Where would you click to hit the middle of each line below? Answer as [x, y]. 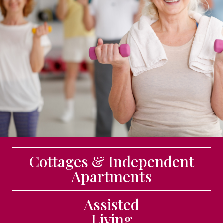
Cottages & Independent [111, 161]
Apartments [111, 176]
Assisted [111, 204]
